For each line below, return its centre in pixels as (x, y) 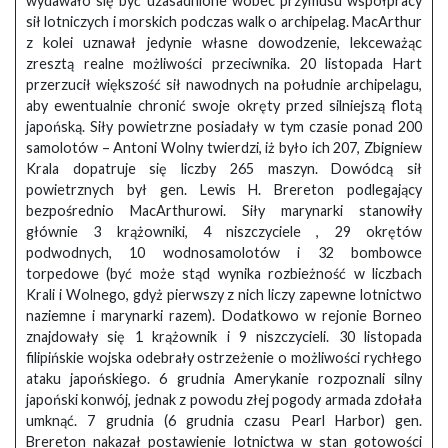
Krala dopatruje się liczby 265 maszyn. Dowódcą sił (224, 168)
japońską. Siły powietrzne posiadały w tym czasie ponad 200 (224, 126)
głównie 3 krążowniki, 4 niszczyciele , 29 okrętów (224, 231)
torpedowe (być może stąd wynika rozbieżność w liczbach (224, 273)
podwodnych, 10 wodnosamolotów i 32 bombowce (224, 252)
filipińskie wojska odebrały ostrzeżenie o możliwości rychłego (224, 357)
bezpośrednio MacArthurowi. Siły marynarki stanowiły (224, 210)
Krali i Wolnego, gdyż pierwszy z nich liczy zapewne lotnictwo (224, 294)
